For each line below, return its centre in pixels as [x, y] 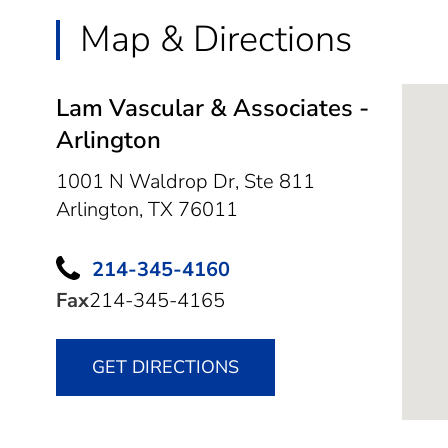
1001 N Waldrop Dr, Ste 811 [185, 181]
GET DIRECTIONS [165, 367]
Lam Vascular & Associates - [212, 107]
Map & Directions [216, 39]
